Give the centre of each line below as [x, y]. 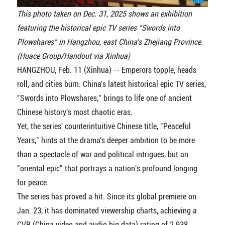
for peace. [33, 182]
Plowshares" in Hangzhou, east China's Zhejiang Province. [110, 42]
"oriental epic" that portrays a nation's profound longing [107, 168]
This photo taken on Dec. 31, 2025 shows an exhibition [104, 14]
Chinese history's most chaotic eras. [75, 112]
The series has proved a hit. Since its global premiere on [106, 196]
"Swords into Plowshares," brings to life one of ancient [104, 98]
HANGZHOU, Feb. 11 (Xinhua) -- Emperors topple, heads [106, 70]
